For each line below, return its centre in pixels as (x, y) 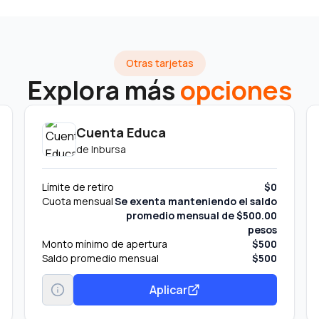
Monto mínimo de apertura (105, 244)
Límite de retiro (78, 187)
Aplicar (169, 289)
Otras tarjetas (159, 63)
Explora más (101, 90)
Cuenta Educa (121, 132)
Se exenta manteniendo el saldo (195, 201)
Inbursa (109, 149)
